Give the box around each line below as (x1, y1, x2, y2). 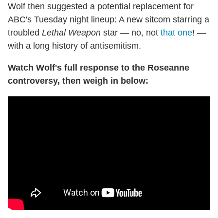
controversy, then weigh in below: (8, 76, 148, 86)
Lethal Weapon (42, 28, 101, 38)
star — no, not (101, 28, 161, 38)
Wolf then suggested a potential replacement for (8, 1, 194, 12)
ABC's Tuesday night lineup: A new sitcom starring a (8, 15, 209, 25)
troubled (8, 28, 42, 38)
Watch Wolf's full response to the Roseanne (8, 63, 189, 73)
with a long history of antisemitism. (8, 41, 141, 51)
